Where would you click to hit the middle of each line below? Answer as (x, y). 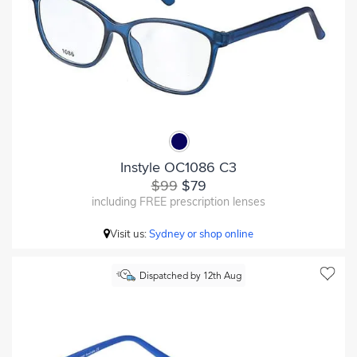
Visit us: (129, 233)
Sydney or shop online (201, 233)
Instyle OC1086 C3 (178, 167)
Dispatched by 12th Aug (190, 277)
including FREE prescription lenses (178, 201)
